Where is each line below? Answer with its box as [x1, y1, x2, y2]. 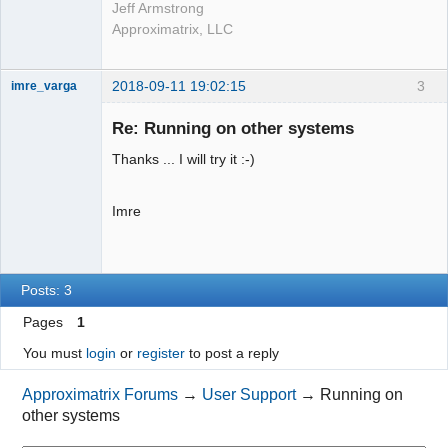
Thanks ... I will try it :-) [112, 150, 255, 167]
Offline [26, 118, 65, 134]
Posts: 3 [21, 282, 73, 299]
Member [11, 97, 56, 112]
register [136, 345, 185, 362]
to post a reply [184, 345, 279, 362]
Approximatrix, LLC [112, 22, 233, 38]
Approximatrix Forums [22, 385, 179, 403]
